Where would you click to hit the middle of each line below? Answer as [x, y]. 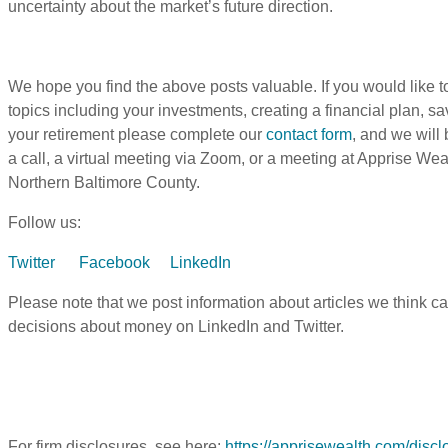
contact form [309, 134]
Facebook [114, 262]
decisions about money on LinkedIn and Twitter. [176, 326]
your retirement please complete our [137, 134]
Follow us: [44, 222]
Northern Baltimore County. [104, 182]
